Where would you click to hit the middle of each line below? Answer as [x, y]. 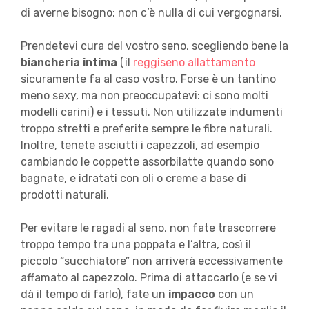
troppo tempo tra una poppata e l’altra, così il [136, 245]
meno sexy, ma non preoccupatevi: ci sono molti [144, 96]
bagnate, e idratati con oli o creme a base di [133, 179]
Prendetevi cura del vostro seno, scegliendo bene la [154, 46]
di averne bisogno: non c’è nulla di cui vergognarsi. [152, 13]
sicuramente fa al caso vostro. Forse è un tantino [148, 79]
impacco [191, 295]
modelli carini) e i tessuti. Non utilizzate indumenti [151, 112]
